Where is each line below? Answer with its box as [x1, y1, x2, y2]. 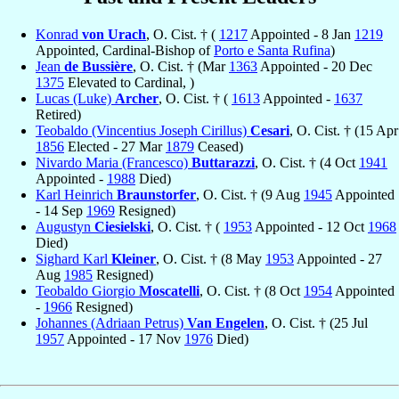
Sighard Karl [36, 250, 111, 266]
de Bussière [64, 58, 133, 74]
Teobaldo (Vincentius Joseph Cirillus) [36, 122, 250, 138]
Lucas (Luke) [36, 90, 115, 106]
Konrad [36, 26, 82, 42]
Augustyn [36, 218, 94, 234]
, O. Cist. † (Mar [133, 58, 229, 74]
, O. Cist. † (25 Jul [265, 314, 368, 330]
